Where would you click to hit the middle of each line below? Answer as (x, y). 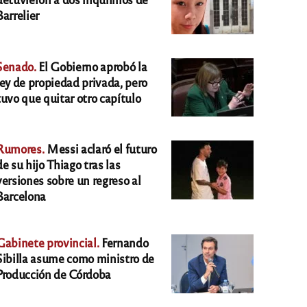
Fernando (124, 243)
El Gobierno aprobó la (91, 66)
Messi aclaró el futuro (100, 149)
